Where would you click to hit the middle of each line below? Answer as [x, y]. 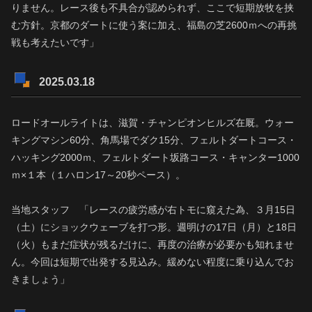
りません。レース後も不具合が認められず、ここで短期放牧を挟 [153, 7]
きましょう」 [40, 280]
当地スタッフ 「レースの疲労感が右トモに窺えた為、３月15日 [153, 210]
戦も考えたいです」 [55, 42]
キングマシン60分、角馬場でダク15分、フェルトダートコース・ [154, 140]
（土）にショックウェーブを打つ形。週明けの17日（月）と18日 [154, 227]
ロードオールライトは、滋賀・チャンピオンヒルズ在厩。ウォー [153, 122]
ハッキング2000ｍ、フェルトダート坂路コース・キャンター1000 [155, 157]
